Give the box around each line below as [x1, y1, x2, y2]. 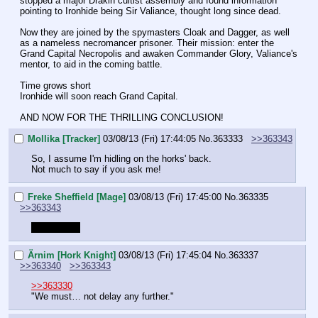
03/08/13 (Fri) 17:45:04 [119, 249, 212, 261]
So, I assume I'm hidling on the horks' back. [31, 153, 212, 164]
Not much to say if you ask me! [31, 163, 161, 175]
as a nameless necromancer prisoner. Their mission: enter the [20, 38, 274, 49]
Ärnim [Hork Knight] [28, 249, 116, 261]
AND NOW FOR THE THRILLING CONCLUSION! [20, 112, 224, 124]
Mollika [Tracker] [28, 133, 100, 144]
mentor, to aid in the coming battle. [20, 59, 163, 70]
